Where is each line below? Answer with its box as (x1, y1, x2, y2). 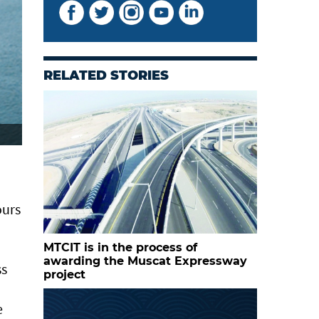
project (43, 268, 85, 281)
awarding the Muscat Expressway (43, 254, 247, 268)
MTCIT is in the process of (43, 241, 197, 254)
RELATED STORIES (43, 68, 169, 83)
